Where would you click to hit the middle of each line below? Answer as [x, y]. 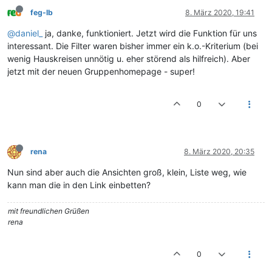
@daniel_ [25, 33]
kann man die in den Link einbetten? [79, 185]
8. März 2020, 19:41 [220, 13]
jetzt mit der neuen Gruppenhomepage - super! [101, 72]
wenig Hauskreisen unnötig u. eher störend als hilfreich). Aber [129, 59]
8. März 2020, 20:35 [219, 152]
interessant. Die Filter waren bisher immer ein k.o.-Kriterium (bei [133, 46]
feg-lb [42, 13]
